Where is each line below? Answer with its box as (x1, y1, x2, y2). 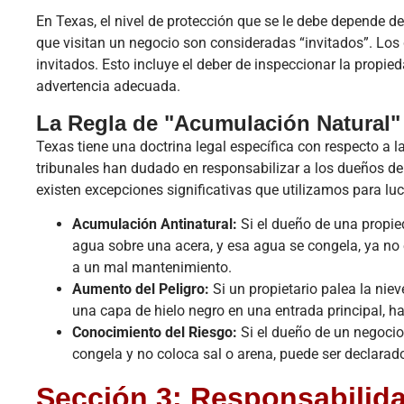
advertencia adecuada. (36, 78, 180, 96)
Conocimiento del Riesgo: (72, 324, 237, 342)
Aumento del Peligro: (72, 280, 209, 298)
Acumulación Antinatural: (72, 216, 237, 234)
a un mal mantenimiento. (72, 259, 232, 277)
